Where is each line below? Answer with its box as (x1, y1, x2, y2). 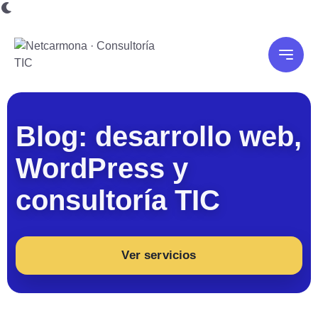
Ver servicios (121, 248, 197, 262)
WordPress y (16, 152, 188, 185)
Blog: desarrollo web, (16, 120, 302, 153)
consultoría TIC (16, 184, 220, 216)
